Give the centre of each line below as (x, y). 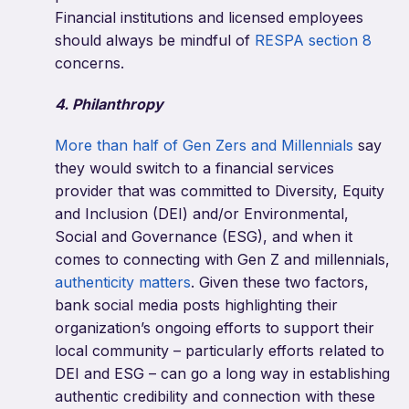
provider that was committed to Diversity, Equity (220, 191)
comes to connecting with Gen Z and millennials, (222, 260)
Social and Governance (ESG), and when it (204, 237)
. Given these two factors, (280, 283)
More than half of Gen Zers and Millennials (204, 146)
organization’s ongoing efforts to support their (215, 328)
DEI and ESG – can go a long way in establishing (222, 374)
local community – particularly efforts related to (220, 351)
